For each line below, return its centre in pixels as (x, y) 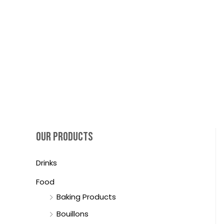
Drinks (46, 163)
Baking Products (86, 197)
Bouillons (72, 213)
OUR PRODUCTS (64, 137)
